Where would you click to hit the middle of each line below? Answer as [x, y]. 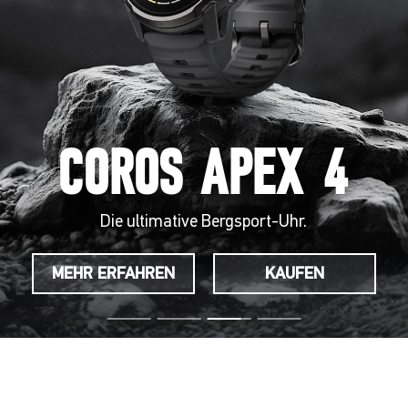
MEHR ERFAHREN [114, 275]
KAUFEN [294, 275]
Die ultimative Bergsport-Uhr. [204, 220]
